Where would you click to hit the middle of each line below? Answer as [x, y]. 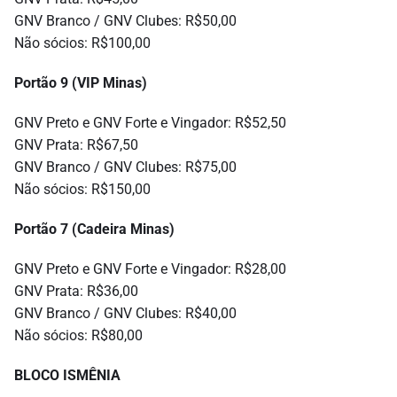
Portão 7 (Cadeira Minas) [94, 230]
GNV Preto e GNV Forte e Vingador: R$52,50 [150, 123]
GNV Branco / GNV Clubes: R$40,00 [125, 314]
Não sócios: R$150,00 [82, 190]
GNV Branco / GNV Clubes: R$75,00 [125, 167]
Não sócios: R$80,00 [78, 336]
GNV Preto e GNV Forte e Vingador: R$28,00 [150, 269]
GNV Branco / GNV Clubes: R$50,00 [125, 21]
